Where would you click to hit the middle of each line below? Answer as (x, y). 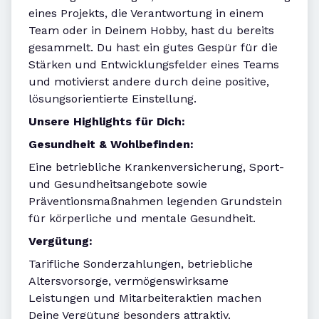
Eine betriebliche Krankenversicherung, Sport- (156, 167)
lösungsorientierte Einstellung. (113, 99)
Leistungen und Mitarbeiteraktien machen (145, 298)
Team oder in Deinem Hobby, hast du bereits (151, 31)
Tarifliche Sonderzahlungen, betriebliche (141, 264)
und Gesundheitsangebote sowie (118, 184)
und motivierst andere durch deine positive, (149, 82)
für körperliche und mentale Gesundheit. (142, 219)
